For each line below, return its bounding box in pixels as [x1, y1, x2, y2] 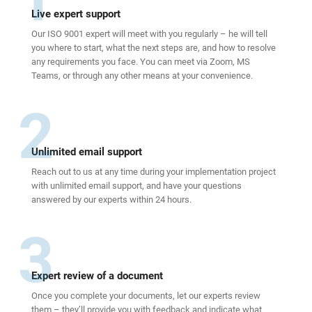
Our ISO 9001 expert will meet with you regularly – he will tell [31, 29, 267, 40]
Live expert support [31, 8, 120, 21]
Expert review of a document [31, 270, 163, 283]
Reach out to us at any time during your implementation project [31, 166, 276, 178]
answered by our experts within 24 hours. [31, 194, 192, 205]
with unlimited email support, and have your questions [31, 180, 242, 192]
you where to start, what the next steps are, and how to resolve [31, 42, 276, 54]
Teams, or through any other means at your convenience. [31, 70, 253, 81]
